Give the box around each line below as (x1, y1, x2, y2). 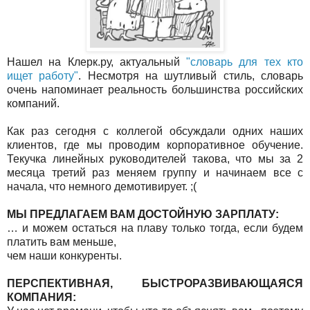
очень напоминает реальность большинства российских (7, 83, 303, 95)
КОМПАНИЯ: (7, 291, 79, 303)
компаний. (7, 97, 62, 109)
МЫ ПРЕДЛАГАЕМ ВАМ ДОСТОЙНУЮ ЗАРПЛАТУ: (7, 208, 279, 220)
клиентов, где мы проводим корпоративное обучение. (7, 138, 303, 151)
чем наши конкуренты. (7, 249, 122, 262)
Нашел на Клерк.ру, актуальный (7, 55, 187, 68)
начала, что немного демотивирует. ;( (7, 180, 197, 192)
